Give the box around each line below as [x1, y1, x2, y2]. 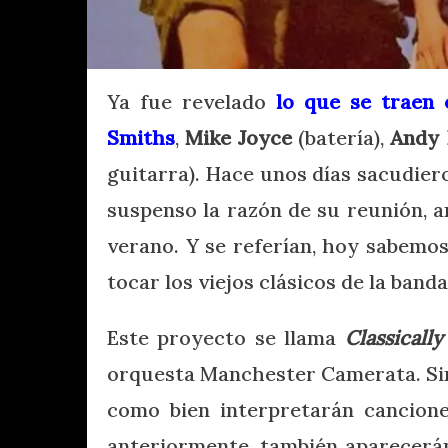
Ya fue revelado [107, 88, 277, 114]
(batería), [291, 124, 391, 150]
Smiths [107, 124, 175, 150]
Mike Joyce [185, 124, 292, 150]
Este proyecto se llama [107, 324, 345, 350]
